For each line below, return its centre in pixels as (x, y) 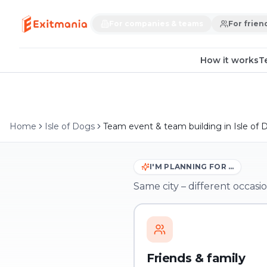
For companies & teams (156, 24)
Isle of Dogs (70, 126)
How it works (229, 60)
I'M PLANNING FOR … (192, 167)
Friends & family (196, 258)
